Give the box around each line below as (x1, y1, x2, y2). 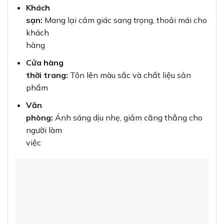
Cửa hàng (25, 57, 63, 68)
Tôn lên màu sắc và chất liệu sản (67, 70, 191, 80)
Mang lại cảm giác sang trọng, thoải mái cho (42, 15, 207, 25)
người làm (25, 124, 62, 135)
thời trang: (25, 70, 68, 80)
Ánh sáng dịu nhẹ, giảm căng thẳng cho (52, 112, 202, 122)
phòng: (25, 112, 53, 122)
